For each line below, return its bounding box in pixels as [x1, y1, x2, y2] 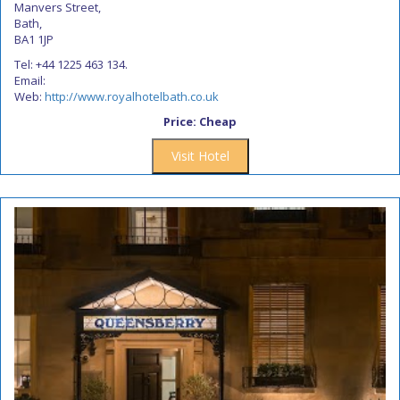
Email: [14, 72, 46, 88]
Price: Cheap [163, 113, 237, 129]
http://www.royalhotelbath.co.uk [45, 88, 219, 104]
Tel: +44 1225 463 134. [14, 56, 128, 72]
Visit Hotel [171, 147, 229, 164]
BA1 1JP [14, 31, 54, 47]
